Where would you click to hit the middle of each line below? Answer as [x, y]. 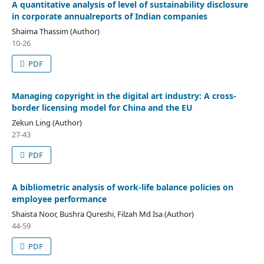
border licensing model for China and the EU [102, 107]
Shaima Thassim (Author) [55, 31]
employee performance [59, 199]
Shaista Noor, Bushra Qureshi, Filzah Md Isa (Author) [103, 214]
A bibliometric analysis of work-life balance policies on [122, 187]
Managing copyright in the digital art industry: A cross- [124, 95]
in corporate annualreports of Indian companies [109, 16]
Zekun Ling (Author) [47, 122]
